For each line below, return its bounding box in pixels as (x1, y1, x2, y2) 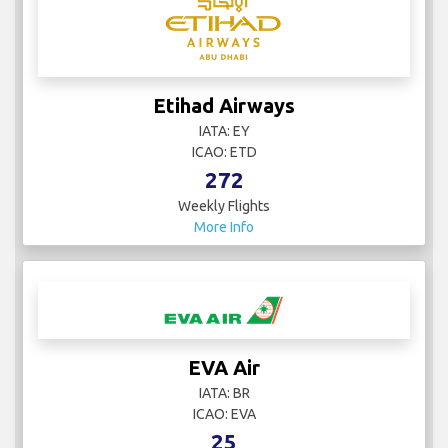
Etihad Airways (153, 94, 295, 118)
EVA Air (188, 356, 260, 380)
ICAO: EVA (192, 406, 256, 423)
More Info (194, 219, 254, 236)
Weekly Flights (178, 198, 270, 215)
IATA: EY (198, 123, 250, 140)
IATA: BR (198, 385, 250, 402)
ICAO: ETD (191, 144, 257, 161)
